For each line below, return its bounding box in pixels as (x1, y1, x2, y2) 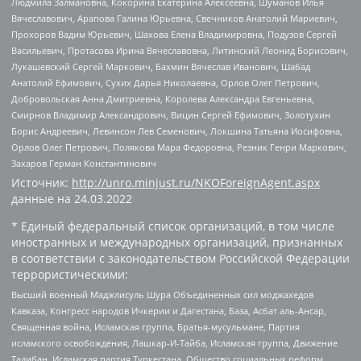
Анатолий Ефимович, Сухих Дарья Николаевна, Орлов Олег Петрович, (11, 76, 320, 89)
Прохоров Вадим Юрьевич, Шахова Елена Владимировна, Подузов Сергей (11, 27, 337, 40)
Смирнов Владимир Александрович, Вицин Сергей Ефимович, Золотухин (11, 108, 330, 121)
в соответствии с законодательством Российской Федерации (11, 250, 350, 266)
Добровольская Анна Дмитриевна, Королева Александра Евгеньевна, (11, 92, 314, 105)
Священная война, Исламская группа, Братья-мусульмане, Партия (11, 321, 300, 334)
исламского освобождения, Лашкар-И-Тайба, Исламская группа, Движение (11, 337, 338, 350)
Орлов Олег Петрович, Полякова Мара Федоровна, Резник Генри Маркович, (11, 140, 346, 153)
